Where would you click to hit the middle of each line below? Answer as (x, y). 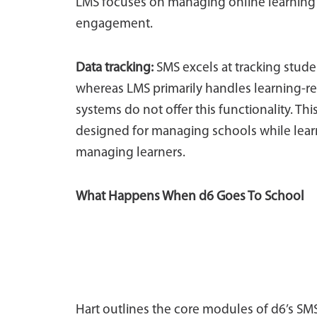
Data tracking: (115, 68)
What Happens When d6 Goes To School (190, 197)
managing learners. (131, 153)
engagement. (114, 24)
